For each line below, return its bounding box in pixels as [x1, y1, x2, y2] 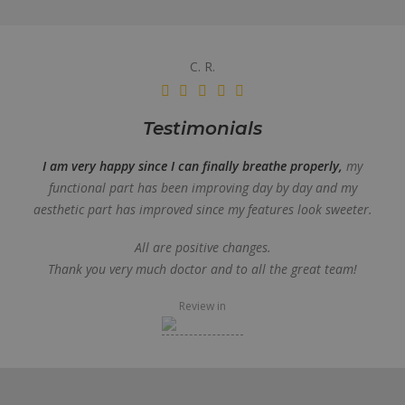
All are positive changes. [134, 239, 271, 256]
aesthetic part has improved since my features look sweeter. [33, 201, 372, 218]
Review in [179, 298, 226, 314]
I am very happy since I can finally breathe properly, [42, 157, 343, 174]
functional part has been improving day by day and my [48, 179, 357, 196]
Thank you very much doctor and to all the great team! [48, 260, 357, 278]
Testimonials [143, 118, 262, 139]
